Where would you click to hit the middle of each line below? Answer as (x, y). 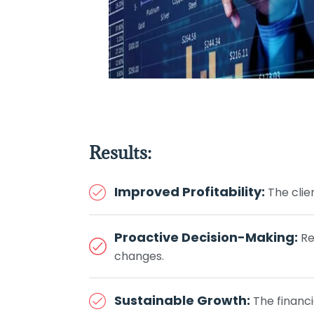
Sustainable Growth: (183, 300)
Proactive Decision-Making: (206, 237)
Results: (120, 152)
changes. (139, 256)
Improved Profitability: (190, 192)
